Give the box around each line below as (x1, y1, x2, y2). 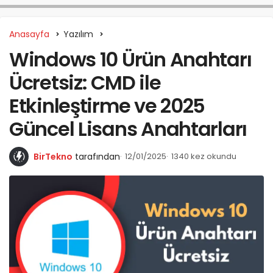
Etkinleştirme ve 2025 (9, 92, 205, 120)
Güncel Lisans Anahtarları (9, 115, 247, 143)
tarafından (75, 151, 120, 163)
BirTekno (34, 151, 73, 163)
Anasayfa (9, 28, 49, 41)
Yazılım (63, 28, 93, 41)
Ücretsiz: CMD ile (9, 69, 161, 97)
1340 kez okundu (171, 151, 236, 163)
